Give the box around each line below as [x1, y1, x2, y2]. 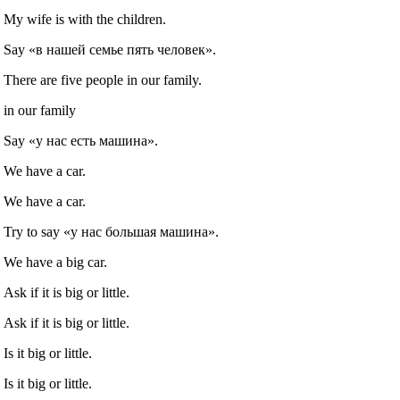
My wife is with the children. [4, 12, 167, 28]
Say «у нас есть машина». [4, 133, 159, 149]
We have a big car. [4, 254, 108, 271]
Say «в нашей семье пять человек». [4, 42, 217, 58]
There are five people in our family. [4, 72, 203, 88]
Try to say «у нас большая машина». [4, 224, 220, 240]
